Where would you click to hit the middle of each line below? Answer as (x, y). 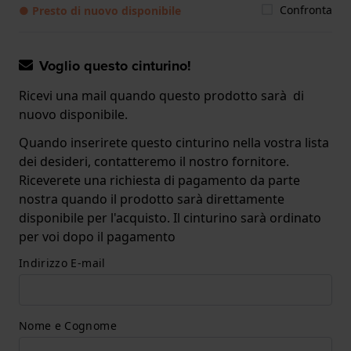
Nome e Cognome (68, 325)
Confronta (306, 9)
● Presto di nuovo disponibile (100, 10)
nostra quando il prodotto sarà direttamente (152, 199)
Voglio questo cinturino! (115, 65)
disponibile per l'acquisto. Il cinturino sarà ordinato (170, 217)
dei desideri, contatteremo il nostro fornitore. (154, 161)
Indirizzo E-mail (62, 262)
